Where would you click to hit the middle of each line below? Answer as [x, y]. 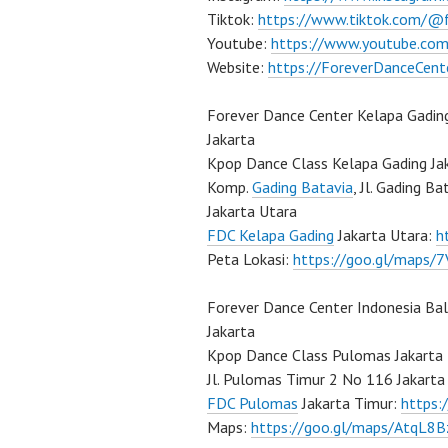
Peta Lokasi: [250, 259]
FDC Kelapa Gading [270, 235]
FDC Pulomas [252, 403]
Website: [237, 67]
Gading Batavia [302, 187]
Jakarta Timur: [349, 403]
